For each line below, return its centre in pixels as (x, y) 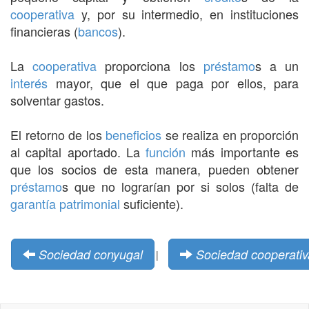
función (166, 151)
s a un (277, 65)
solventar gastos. (57, 100)
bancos (98, 31)
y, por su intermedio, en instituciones (187, 13)
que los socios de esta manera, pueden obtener (154, 169)
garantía (33, 203)
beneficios (133, 134)
